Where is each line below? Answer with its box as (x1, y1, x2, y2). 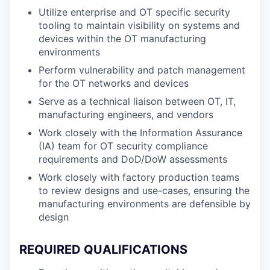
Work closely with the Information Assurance (39, 127, 242, 139)
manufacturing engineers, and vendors (39, 108, 213, 121)
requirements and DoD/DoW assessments (39, 153, 227, 165)
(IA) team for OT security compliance (39, 140, 208, 152)
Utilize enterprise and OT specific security (39, 6, 230, 18)
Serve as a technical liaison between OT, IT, (39, 95, 236, 107)
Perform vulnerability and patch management (39, 64, 245, 76)
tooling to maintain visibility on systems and (39, 19, 240, 31)
